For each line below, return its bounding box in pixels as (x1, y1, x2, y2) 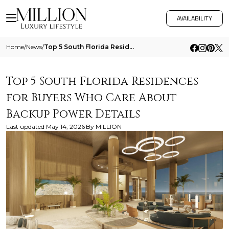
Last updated (6, 123, 44, 130)
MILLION (96, 123, 122, 130)
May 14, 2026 (46, 123, 85, 130)
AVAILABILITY (177, 12, 212, 24)
